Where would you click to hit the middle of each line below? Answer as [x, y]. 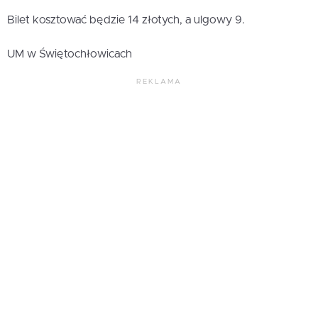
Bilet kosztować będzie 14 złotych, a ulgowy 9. [126, 20]
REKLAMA [159, 82]
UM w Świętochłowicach [70, 54]
